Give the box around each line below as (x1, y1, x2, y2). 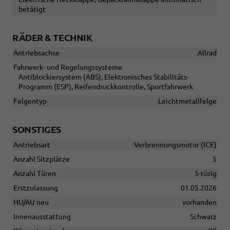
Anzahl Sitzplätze (13, 155, 70, 164)
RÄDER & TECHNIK (12, 32, 92, 43)
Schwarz (190, 213, 217, 221)
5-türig (195, 169, 217, 178)
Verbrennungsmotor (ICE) (134, 141, 217, 149)
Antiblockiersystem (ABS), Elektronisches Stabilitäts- (18, 73, 189, 82)
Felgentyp (13, 97, 47, 106)
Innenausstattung (13, 213, 71, 221)
